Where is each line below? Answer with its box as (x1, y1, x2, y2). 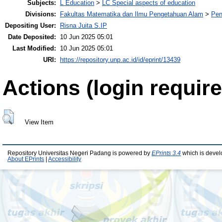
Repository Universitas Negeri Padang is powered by (7, 150, 152, 157)
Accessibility (48, 156, 81, 163)
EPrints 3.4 (152, 150, 181, 157)
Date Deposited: (8, 33, 56, 41)
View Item (24, 118, 54, 126)
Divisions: (25, 10, 56, 18)
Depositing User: (5, 22, 56, 30)
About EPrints (7, 156, 44, 163)
